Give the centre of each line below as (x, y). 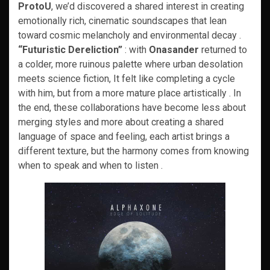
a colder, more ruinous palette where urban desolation (130, 64)
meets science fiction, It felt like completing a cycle (127, 79)
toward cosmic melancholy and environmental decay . (130, 35)
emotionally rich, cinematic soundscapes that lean (122, 21)
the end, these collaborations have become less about (132, 108)
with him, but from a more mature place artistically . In (130, 93)
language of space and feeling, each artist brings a (124, 137)
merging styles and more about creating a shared (121, 122)
